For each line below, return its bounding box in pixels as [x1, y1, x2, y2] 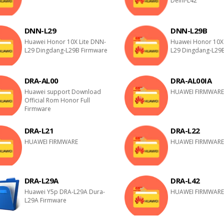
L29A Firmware [24, 196, 66, 204]
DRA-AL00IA [170, 75, 212, 85]
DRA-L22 [170, 125, 200, 135]
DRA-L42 [170, 175, 200, 185]
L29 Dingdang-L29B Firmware [24, 46, 107, 54]
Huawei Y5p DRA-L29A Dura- [24, 187, 105, 196]
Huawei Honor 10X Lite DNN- [24, 37, 106, 46]
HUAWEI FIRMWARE [24, 137, 78, 146]
